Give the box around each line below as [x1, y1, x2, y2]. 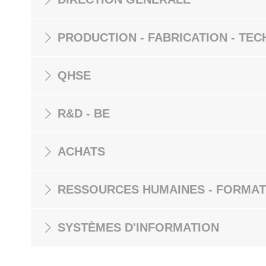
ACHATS [58, 145, 105, 158]
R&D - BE [58, 107, 110, 120]
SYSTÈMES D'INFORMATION [58, 221, 219, 234]
